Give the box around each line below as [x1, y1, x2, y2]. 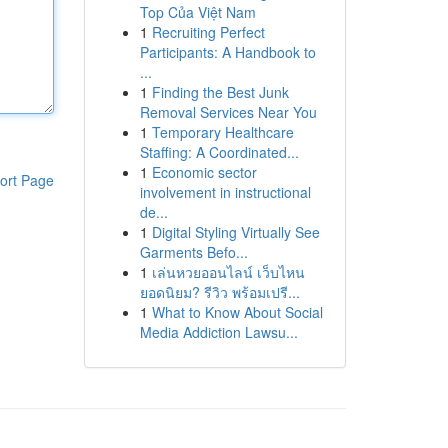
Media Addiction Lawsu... [139, 322, 298, 342]
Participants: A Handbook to [139, 42, 316, 62]
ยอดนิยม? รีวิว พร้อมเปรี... [139, 282, 300, 302]
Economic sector [151, 162, 257, 182]
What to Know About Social [151, 302, 323, 322]
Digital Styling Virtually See [151, 222, 320, 242]
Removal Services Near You [139, 102, 317, 122]
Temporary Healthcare [151, 122, 294, 142]
